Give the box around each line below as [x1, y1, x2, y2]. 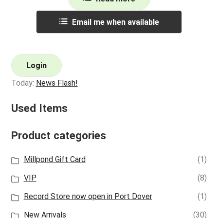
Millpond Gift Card [23, 155, 86, 164]
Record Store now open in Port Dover [23, 192, 152, 201]
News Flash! [36, 78, 78, 88]
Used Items [11, 102, 68, 115]
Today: [11, 78, 36, 88]
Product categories [11, 129, 106, 143]
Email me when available [72, 17, 159, 27]
